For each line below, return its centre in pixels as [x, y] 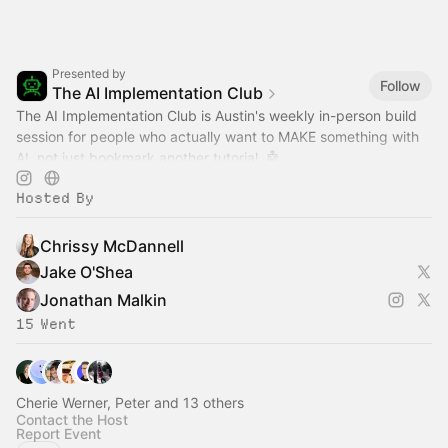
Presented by [89, 74]
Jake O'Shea [86, 272]
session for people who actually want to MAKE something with [217, 137]
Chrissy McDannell [112, 246]
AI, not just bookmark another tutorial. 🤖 [148, 158]
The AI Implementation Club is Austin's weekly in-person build [216, 116]
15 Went [46, 324]
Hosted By [55, 198]
